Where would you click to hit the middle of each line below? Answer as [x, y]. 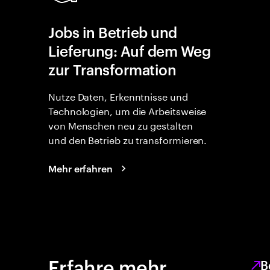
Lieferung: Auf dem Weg [130, 51]
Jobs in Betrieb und [113, 32]
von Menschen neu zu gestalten [121, 124]
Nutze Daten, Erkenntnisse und [118, 96]
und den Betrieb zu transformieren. [128, 139]
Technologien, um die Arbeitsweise [127, 110]
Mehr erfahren [80, 168]
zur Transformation [112, 69]
